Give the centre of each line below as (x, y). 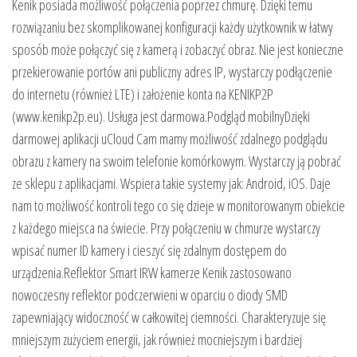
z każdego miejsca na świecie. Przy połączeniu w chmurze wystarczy (166, 228)
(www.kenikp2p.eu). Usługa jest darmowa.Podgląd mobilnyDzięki (161, 117)
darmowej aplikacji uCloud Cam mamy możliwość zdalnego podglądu (170, 139)
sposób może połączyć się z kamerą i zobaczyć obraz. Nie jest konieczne (178, 50)
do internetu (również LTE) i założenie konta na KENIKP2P (143, 94)
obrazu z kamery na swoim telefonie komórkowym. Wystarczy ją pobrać (177, 161)
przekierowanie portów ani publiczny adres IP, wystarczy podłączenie (172, 72)
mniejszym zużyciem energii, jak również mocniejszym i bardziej (157, 340)
